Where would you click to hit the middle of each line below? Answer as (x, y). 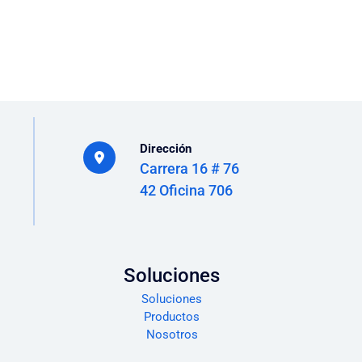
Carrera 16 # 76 (190, 168)
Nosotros (172, 334)
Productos (172, 316)
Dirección (166, 148)
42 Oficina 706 (187, 190)
